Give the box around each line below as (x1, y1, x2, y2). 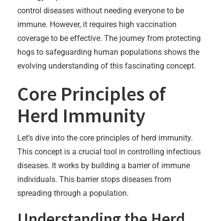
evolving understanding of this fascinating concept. (17, 61, 196, 71)
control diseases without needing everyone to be (17, 5, 184, 15)
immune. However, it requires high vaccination (17, 19, 177, 29)
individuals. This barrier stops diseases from (17, 174, 171, 184)
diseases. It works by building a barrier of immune (17, 160, 190, 170)
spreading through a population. (17, 188, 129, 198)
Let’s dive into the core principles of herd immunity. (17, 133, 193, 143)
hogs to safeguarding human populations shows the (17, 47, 199, 57)
